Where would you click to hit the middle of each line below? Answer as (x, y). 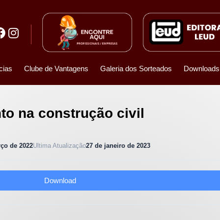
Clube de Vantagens (56, 69)
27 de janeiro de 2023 (118, 146)
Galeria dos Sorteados (136, 69)
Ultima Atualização (59, 146)
